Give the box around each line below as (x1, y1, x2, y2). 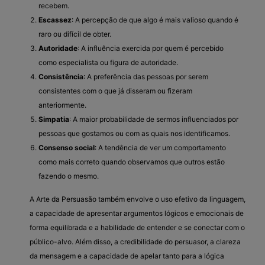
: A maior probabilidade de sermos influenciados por (69, 114, 238, 124)
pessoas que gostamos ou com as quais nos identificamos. (38, 128, 230, 138)
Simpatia (38, 114, 69, 124)
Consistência (38, 72, 83, 81)
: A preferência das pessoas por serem (83, 72, 208, 81)
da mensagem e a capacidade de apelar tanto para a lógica (30, 251, 224, 260)
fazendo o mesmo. (38, 171, 99, 180)
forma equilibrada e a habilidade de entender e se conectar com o (30, 222, 245, 232)
